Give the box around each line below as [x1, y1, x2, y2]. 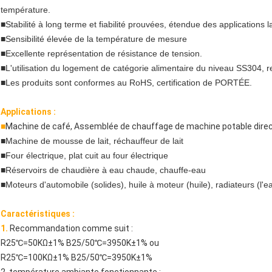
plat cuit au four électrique [66, 150, 168, 160]
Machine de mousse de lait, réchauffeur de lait [5, 135, 183, 146]
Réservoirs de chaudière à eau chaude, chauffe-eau [5, 165, 206, 175]
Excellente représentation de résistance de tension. [5, 48, 202, 58]
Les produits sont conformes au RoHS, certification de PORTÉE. [5, 77, 252, 87]
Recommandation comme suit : [10, 223, 133, 233]
